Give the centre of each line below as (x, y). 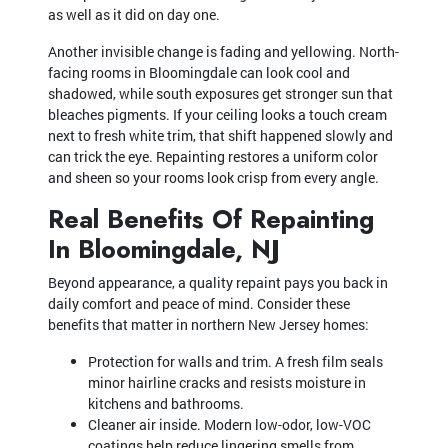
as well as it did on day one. (134, 14)
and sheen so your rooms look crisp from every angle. (213, 177)
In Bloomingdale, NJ (164, 248)
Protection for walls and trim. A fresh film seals (235, 361)
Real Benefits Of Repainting (211, 218)
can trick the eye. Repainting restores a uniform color (213, 156)
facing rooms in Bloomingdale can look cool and (199, 72)
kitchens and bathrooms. (166, 403)
